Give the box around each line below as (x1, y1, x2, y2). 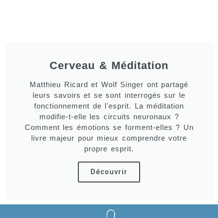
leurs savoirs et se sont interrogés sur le (33, 91, 185, 99)
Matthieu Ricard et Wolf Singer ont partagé (30, 80, 188, 89)
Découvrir (91, 167, 127, 176)
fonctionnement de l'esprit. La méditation (34, 102, 184, 110)
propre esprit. (84, 145, 134, 153)
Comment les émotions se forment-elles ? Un (24, 123, 194, 131)
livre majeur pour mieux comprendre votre (31, 134, 187, 142)
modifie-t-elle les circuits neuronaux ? (39, 112, 179, 121)
